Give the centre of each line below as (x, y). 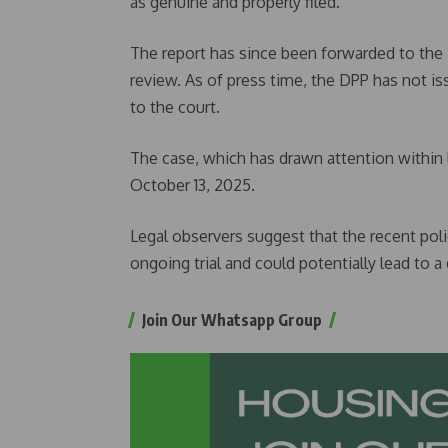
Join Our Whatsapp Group (232, 320)
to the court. (175, 107)
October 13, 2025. (192, 185)
